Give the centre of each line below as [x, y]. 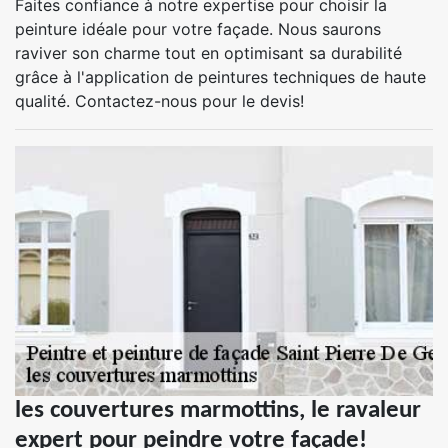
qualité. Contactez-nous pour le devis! [159, 101]
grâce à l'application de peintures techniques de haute [220, 77]
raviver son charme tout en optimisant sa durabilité [208, 53]
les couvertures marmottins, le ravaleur [218, 410]
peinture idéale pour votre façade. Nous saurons [198, 29]
